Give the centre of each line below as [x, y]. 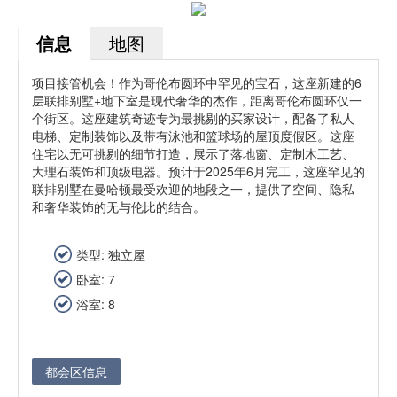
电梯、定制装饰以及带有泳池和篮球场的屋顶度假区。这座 [193, 136]
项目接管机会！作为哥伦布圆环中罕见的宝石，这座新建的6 [197, 82]
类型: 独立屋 [111, 254]
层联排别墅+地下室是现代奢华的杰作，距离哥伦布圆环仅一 [197, 100]
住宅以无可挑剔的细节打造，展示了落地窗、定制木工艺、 [193, 153]
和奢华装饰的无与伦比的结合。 [119, 206]
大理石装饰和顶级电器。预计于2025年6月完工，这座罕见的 [198, 171]
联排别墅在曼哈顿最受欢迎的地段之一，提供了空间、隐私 [193, 189]
